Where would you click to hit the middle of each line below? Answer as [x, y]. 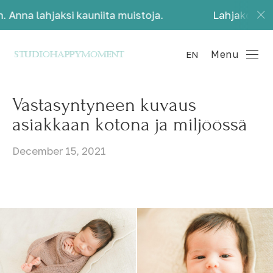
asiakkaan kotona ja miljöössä [130, 125]
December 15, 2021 [59, 151]
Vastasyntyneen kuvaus [104, 105]
